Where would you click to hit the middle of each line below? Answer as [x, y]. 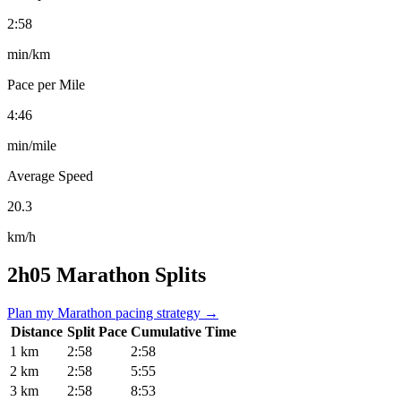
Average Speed [50, 175]
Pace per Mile [46, 84]
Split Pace [97, 331]
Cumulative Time [183, 331]
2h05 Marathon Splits [107, 274]
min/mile [32, 145]
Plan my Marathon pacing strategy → [113, 312]
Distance [37, 331]
